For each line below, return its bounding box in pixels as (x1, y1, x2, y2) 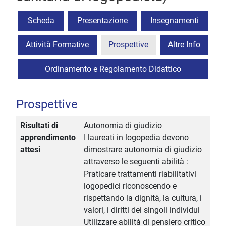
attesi (20, 145, 40, 155)
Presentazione (77, 16, 128, 26)
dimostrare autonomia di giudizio (84, 145, 202, 155)
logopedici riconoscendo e (84, 181, 177, 191)
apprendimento (20, 133, 76, 143)
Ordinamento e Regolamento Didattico (45, 64, 181, 74)
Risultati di (20, 121, 58, 131)
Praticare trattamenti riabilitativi (84, 169, 196, 179)
